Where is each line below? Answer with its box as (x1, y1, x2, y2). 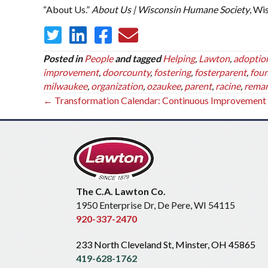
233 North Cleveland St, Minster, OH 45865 (76, 239, 255, 250)
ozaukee (147, 80, 181, 92)
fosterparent (194, 66, 246, 78)
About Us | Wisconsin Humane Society (92, 4, 249, 15)
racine (215, 80, 240, 92)
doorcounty (102, 66, 150, 78)
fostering (154, 66, 191, 78)
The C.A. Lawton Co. (76, 185, 166, 197)
